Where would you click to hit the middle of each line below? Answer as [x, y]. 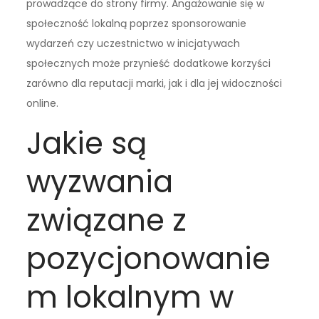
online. [43, 104]
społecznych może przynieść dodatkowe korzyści [149, 64]
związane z [107, 221]
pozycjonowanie [149, 259]
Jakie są [87, 144]
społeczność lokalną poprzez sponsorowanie [137, 24]
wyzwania [100, 182]
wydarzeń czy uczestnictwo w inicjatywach [134, 44]
